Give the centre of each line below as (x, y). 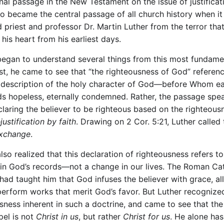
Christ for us (146, 216)
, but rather (101, 216)
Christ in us (57, 216)
